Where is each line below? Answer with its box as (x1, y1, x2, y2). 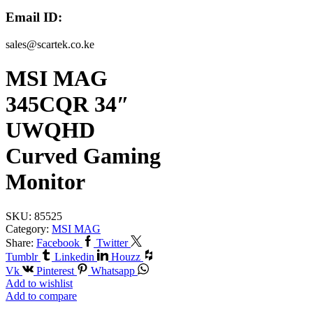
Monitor (6, 169, 85, 195)
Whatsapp (91, 264, 135, 277)
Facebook (36, 236, 80, 249)
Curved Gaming (6, 143, 161, 169)
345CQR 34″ (6, 92, 129, 117)
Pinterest (36, 264, 74, 277)
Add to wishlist (6, 277, 73, 289)
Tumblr (6, 250, 38, 263)
